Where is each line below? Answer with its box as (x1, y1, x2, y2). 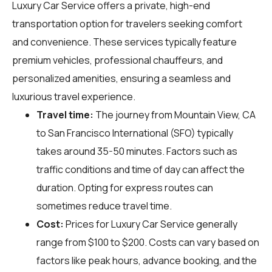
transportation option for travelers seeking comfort (12, 16, 242, 30)
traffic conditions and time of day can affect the (36, 162, 245, 176)
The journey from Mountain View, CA (93, 107, 256, 121)
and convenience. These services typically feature (12, 35, 237, 49)
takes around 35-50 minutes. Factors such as (36, 144, 237, 158)
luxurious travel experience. (12, 89, 135, 103)
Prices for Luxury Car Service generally (64, 217, 237, 231)
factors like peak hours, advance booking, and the (36, 253, 257, 267)
